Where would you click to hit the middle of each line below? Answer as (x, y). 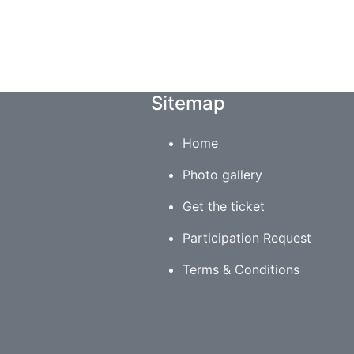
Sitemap (188, 103)
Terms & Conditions (241, 269)
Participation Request (247, 237)
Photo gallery (222, 174)
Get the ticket (223, 206)
